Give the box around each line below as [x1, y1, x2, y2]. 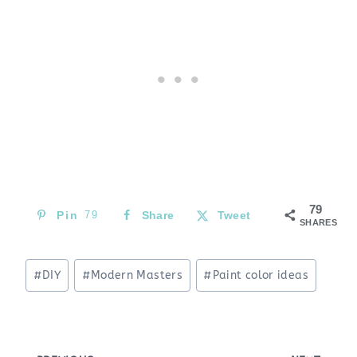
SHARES [300, 217, 338, 227]
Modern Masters [90, 268, 182, 282]
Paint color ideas [212, 268, 308, 282]
